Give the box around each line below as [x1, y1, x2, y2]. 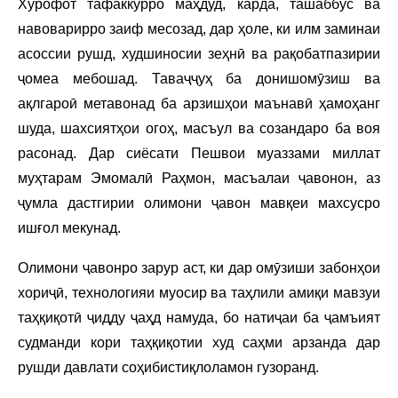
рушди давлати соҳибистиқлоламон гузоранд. [18, 360, 319, 376]
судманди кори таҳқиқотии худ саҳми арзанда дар [18, 335, 380, 351]
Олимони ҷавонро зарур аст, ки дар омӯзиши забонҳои [18, 260, 380, 276]
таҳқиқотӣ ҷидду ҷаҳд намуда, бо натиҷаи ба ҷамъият [18, 310, 380, 326]
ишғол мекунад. [18, 220, 121, 236]
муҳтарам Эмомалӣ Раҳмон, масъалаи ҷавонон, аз [18, 171, 380, 187]
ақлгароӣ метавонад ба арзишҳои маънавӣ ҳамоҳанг [18, 96, 380, 112]
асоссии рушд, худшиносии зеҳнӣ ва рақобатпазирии [18, 46, 380, 62]
